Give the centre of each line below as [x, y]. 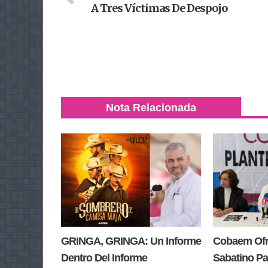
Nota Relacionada [151, 108]
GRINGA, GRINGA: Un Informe [131, 241]
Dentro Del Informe [104, 258]
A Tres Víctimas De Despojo [159, 8]
